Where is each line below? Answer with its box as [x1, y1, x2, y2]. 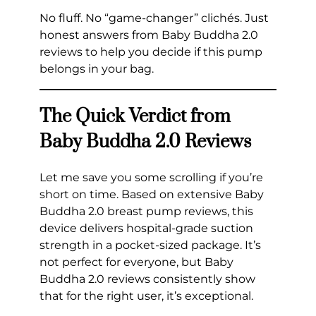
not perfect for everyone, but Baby [39, 255, 233, 269]
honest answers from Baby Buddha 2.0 [39, 28, 258, 42]
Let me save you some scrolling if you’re [39, 170, 263, 184]
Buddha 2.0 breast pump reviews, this [39, 204, 253, 218]
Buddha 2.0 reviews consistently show [39, 272, 255, 286]
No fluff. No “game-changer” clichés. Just [39, 11, 269, 25]
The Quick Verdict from [39, 104, 231, 128]
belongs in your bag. [39, 61, 154, 75]
